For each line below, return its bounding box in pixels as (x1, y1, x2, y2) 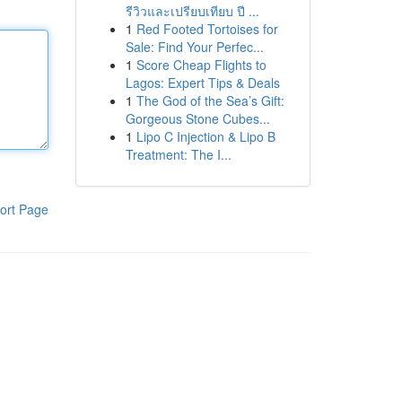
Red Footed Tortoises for (135, 20, 278, 38)
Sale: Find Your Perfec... (125, 38, 264, 56)
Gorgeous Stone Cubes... (125, 109, 270, 127)
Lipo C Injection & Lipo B (135, 127, 275, 145)
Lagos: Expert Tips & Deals (125, 74, 280, 92)
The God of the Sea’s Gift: (135, 92, 284, 109)
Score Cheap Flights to (135, 56, 267, 74)
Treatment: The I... (125, 145, 232, 163)
